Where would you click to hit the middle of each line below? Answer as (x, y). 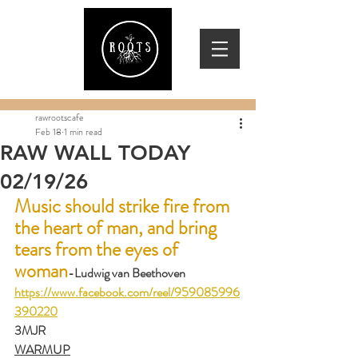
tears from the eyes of (98, 249)
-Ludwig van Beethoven (134, 273)
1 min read (83, 132)
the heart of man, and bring (117, 228)
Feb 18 (48, 132)
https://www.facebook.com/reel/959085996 (127, 292)
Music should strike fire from (124, 206)
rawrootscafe (60, 117)
